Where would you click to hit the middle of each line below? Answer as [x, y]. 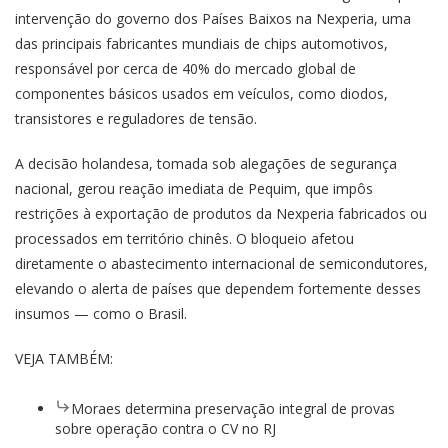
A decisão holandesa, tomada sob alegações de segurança [206, 163]
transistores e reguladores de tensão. [136, 118]
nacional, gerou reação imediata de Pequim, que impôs [194, 188]
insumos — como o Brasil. [101, 313]
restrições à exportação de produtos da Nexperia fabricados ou [221, 213]
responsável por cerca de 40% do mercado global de [185, 68]
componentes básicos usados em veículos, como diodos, [201, 93]
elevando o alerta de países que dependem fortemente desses [218, 288]
